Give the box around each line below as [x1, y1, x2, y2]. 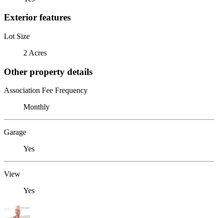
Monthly [23, 103, 50, 111]
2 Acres [23, 48, 47, 57]
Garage [4, 128, 26, 137]
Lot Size [4, 32, 30, 40]
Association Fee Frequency [4, 86, 88, 95]
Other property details [4, 66, 92, 77]
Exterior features [4, 12, 71, 23]
